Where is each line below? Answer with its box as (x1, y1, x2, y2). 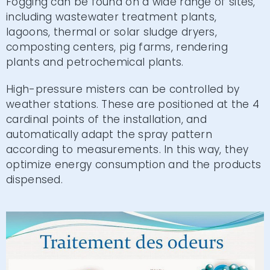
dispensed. (6, 172, 63, 187)
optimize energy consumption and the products (6, 157, 262, 172)
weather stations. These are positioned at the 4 (6, 97, 260, 111)
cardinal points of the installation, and (6, 112, 207, 127)
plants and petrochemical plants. (6, 55, 184, 69)
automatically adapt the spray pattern (6, 127, 213, 142)
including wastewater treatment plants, (6, 10, 217, 24)
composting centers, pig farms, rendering (6, 40, 228, 54)
